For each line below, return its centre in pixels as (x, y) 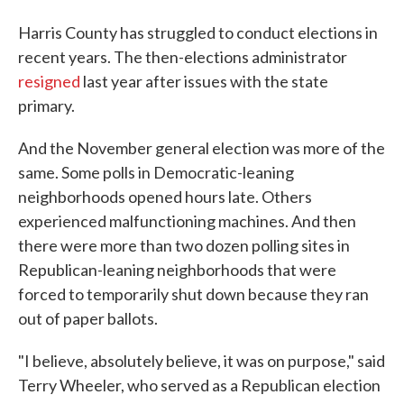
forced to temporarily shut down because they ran (193, 294)
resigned (49, 82)
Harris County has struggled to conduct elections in (198, 33)
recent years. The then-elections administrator (183, 57)
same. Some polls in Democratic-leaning (156, 173)
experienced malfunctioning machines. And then (187, 221)
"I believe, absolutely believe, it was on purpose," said (202, 361)
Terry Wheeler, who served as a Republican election (199, 386)
